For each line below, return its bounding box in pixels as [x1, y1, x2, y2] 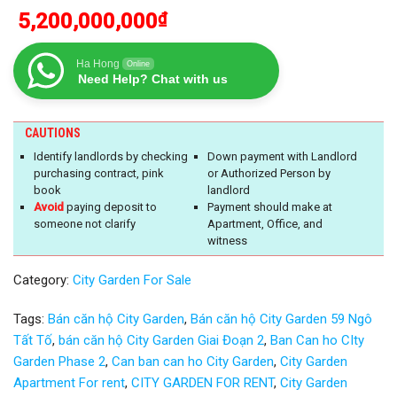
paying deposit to [64, 199, 157, 214]
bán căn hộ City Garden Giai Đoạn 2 [58, 331, 264, 348]
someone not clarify [34, 216, 136, 230]
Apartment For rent [13, 374, 125, 391]
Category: [13, 271, 73, 288]
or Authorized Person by [207, 166, 331, 180]
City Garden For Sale [73, 271, 191, 288]
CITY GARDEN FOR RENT [131, 374, 274, 391]
